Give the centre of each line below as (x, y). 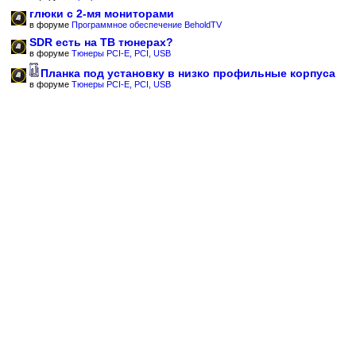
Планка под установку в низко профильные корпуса (188, 73)
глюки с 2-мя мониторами (102, 14)
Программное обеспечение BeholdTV (147, 25)
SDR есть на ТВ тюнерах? (101, 42)
